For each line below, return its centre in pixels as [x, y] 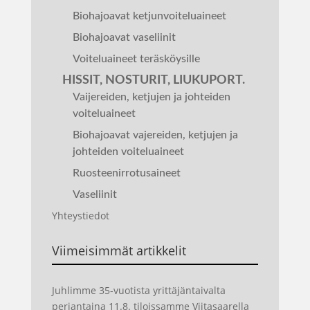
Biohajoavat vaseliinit [124, 37]
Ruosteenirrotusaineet [126, 173]
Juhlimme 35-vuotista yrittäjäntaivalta [138, 290]
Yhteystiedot [80, 216]
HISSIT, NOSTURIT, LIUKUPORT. [153, 80]
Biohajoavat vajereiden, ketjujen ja [155, 135]
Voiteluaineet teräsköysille [136, 59]
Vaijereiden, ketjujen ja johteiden [151, 97]
